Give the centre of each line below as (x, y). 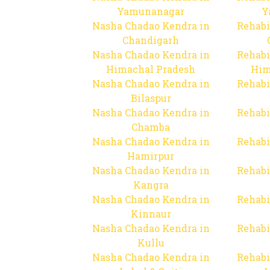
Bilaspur (151, 98)
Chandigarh (151, 40)
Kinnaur (151, 214)
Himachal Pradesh (151, 69)
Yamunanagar (151, 11)
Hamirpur (151, 156)
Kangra (151, 185)
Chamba (151, 127)
